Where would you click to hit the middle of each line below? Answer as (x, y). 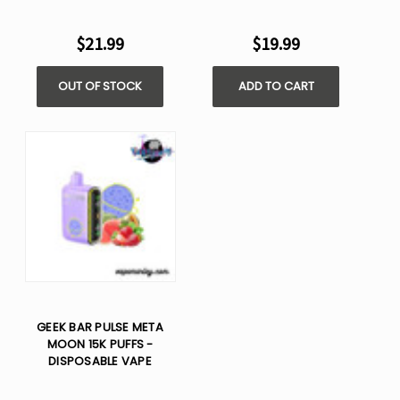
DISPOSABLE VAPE (100, 362)
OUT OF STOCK (100, 87)
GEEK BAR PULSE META (100, 328)
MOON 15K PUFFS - (100, 345)
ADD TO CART (276, 87)
